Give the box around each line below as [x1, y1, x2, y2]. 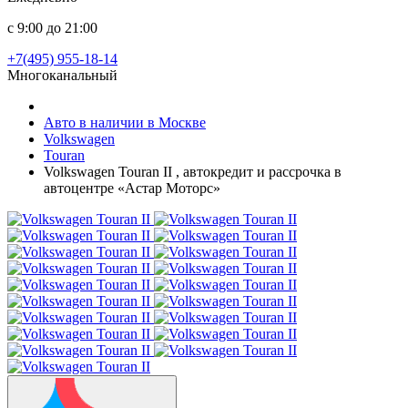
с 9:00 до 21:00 [7, 20, 97, 36]
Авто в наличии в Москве [44, 115, 206, 130]
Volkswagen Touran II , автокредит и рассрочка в [44, 164, 342, 179]
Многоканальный [7, 67, 117, 83]
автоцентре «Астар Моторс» [44, 180, 220, 196]
